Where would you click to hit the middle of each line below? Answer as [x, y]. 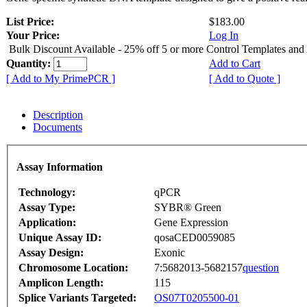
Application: [47, 222]
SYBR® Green [188, 207]
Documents [58, 127]
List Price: [32, 22]
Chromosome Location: [73, 267]
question [261, 267]
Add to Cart [235, 64]
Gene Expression [191, 222]
